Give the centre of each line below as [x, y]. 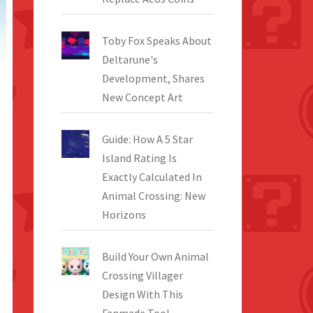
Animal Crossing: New [154, 196]
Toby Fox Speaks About [157, 41]
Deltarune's [130, 59]
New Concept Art [143, 97]
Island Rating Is [140, 158]
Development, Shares [154, 78]
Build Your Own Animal [156, 256]
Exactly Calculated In [152, 177]
